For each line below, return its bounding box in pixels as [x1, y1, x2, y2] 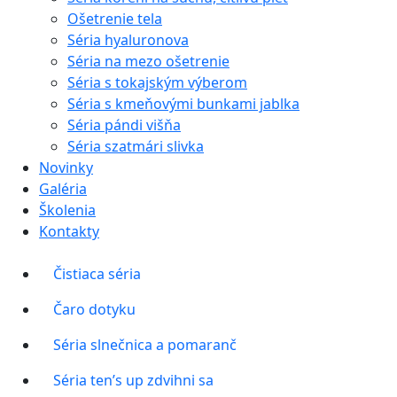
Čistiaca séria [53, 264, 141, 284]
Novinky [39, 158, 93, 178]
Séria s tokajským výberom [67, 73, 247, 93]
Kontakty [39, 222, 99, 242]
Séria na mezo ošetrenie [67, 51, 230, 72]
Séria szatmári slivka [67, 136, 204, 157]
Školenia [39, 200, 96, 221]
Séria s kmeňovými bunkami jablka [67, 94, 300, 114]
